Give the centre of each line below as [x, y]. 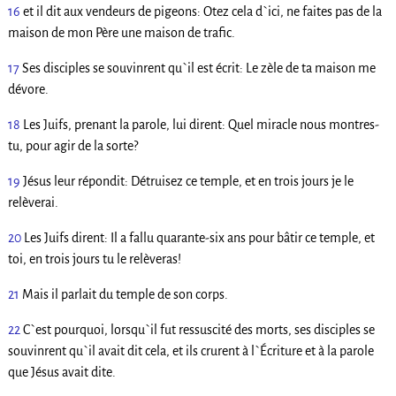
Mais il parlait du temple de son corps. [125, 294]
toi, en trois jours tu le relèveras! [94, 259]
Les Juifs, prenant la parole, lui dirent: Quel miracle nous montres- [201, 124]
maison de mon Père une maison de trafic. [121, 32]
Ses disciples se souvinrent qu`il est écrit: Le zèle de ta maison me [198, 68]
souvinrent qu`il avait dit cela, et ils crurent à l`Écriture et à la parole [190, 350]
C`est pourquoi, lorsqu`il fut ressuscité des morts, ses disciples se [198, 329]
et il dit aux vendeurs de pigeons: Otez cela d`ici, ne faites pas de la [202, 11]
